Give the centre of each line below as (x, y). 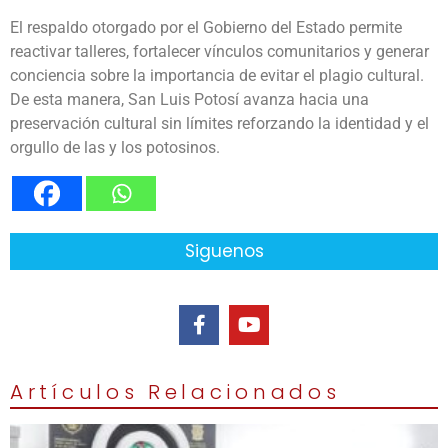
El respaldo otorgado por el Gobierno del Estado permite (206, 27)
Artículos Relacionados (175, 392)
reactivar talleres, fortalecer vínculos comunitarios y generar (219, 51)
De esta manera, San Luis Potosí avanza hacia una (189, 99)
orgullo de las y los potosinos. (115, 147)
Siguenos (224, 251)
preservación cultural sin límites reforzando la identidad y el (219, 123)
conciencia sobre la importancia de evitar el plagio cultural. (217, 75)
